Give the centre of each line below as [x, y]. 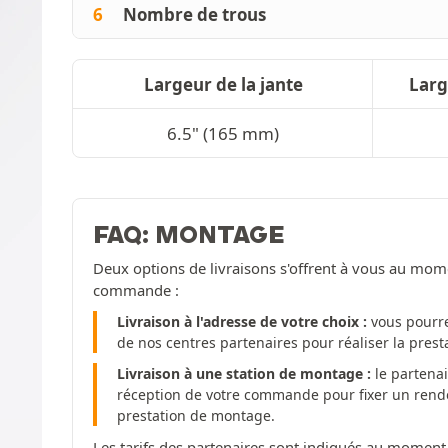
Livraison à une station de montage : [244, 373]
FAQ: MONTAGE [189, 233]
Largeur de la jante [223, 84]
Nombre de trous [194, 14]
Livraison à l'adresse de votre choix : [242, 321]
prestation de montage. [196, 415]
